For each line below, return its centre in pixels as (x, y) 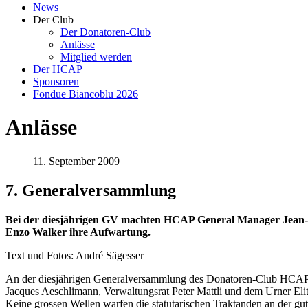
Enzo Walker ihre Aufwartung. (78, 232)
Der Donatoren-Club (106, 32)
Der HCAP (58, 69)
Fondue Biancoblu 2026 (86, 94)
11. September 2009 (76, 161)
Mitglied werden (96, 57)
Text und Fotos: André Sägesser (75, 255)
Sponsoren (56, 81)
